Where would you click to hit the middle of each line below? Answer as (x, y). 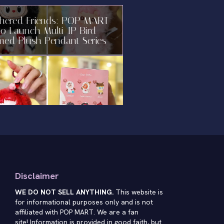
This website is (138, 192)
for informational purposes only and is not (84, 202)
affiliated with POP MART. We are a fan (76, 212)
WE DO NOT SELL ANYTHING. (64, 192)
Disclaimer (37, 176)
